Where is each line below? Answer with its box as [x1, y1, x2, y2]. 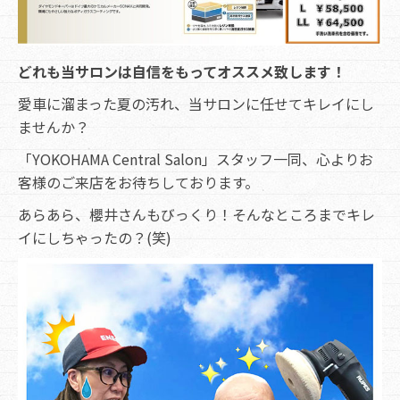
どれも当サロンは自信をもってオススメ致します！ [18, 60, 346, 82]
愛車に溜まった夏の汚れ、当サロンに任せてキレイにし [18, 92, 374, 114]
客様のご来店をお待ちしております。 [18, 171, 259, 193]
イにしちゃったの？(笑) [18, 226, 171, 248]
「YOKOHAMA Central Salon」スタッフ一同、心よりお [18, 147, 373, 170]
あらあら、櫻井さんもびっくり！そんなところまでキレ [18, 203, 375, 225]
